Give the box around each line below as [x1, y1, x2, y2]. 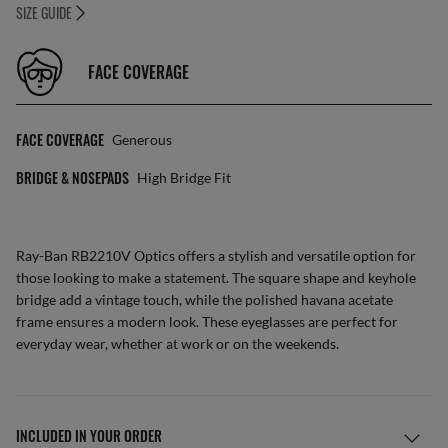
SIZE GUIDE [16, 2, 72, 23]
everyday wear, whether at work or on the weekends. [16, 335, 339, 352]
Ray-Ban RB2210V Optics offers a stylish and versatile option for [16, 247, 416, 264]
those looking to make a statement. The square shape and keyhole [16, 269, 416, 286]
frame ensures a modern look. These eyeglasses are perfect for [16, 313, 398, 330]
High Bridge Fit [137, 169, 231, 186]
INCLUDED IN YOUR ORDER [16, 425, 162, 446]
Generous [112, 131, 172, 148]
